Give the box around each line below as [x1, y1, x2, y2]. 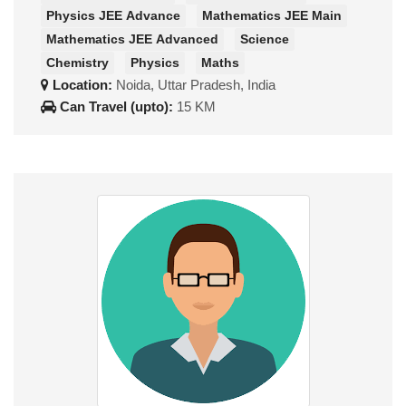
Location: [49, 76, 116, 92]
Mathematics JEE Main [202, 8, 342, 24]
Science [240, 31, 289, 46]
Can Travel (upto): [56, 98, 177, 114]
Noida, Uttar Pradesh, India [116, 76, 275, 92]
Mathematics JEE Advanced [46, 31, 218, 46]
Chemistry [46, 54, 109, 70]
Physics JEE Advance [46, 8, 180, 24]
